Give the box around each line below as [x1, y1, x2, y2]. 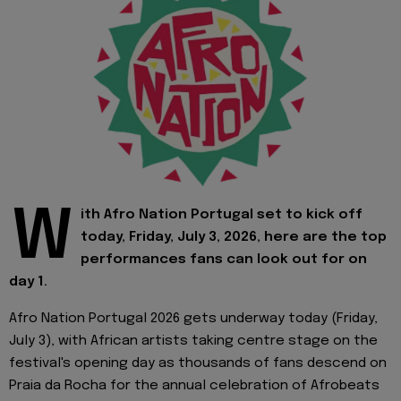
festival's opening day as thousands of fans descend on [9, 355, 387, 371]
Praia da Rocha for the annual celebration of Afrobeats [9, 378, 380, 393]
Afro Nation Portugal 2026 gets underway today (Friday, [9, 311, 378, 326]
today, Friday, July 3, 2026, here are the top [81, 230, 387, 245]
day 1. [9, 275, 47, 290]
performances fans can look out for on [81, 252, 367, 268]
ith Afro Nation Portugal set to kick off [81, 208, 363, 223]
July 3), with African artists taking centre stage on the [9, 333, 378, 348]
